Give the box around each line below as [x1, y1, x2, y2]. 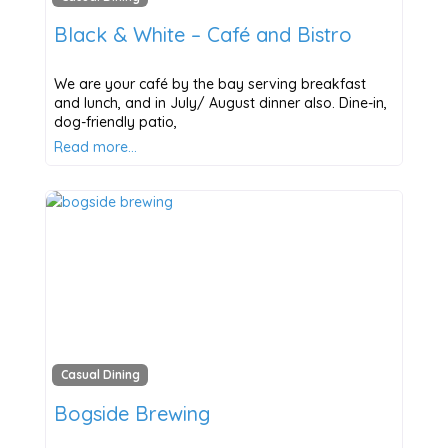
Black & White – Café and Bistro [53, 22, 352, 48]
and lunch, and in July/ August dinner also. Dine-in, [53, 94, 387, 113]
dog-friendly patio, [53, 113, 177, 132]
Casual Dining [60, 367, 140, 383]
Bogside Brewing [53, 400, 210, 426]
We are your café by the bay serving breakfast [53, 75, 366, 94]
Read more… [53, 138, 137, 157]
